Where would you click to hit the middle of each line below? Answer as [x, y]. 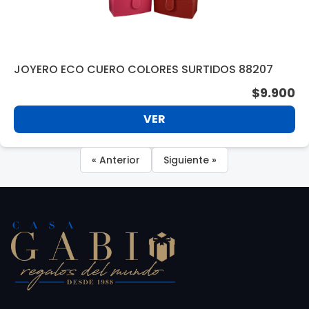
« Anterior [116, 160]
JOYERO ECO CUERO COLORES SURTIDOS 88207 [143, 70]
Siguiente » [190, 160]
